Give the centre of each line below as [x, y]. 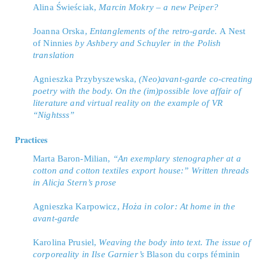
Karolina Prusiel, [66, 242]
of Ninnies [53, 43]
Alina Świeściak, [66, 7]
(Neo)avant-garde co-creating [196, 79]
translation [54, 55]
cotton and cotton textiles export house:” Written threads [141, 170]
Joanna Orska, [61, 31]
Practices [31, 140]
